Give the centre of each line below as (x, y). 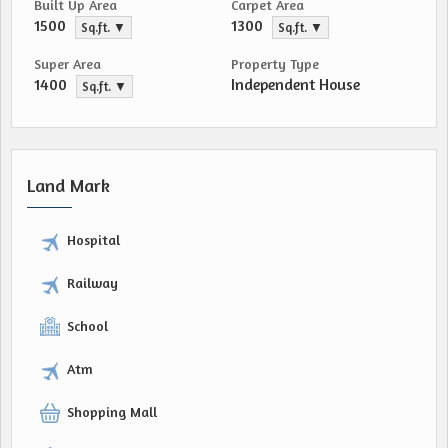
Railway (92, 282)
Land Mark (68, 185)
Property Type (275, 63)
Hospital (93, 239)
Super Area (67, 63)
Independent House (295, 84)
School (87, 325)
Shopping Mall (112, 411)
